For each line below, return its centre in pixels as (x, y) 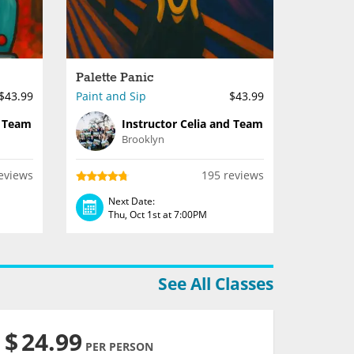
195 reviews (233, 175)
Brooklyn (143, 139)
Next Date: (131, 201)
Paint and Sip (111, 96)
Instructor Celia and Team (192, 124)
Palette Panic (115, 78)
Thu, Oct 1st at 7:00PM (157, 214)
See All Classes (216, 284)
